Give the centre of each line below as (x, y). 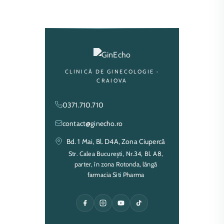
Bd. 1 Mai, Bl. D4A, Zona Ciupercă (116, 141)
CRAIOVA (112, 80)
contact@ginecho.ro (92, 123)
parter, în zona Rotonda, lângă (116, 164)
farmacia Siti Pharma (116, 174)
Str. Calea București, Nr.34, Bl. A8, (116, 153)
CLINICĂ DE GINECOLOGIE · (112, 71)
